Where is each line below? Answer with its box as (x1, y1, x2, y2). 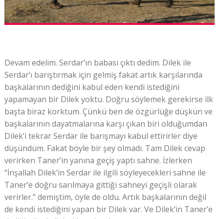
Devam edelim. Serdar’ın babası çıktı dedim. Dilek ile (4, 57, 191, 68)
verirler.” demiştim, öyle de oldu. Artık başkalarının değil (4, 191, 206, 202)
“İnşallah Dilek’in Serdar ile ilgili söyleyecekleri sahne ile (4, 167, 206, 178)
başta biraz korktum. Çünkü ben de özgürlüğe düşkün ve (4, 106, 213, 117)
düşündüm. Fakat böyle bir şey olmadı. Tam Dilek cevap (4, 142, 205, 153)
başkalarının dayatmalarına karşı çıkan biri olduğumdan (4, 118, 207, 129)
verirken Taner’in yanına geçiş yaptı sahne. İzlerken (4, 154, 192, 166)
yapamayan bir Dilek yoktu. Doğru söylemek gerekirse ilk (4, 93, 213, 105)
